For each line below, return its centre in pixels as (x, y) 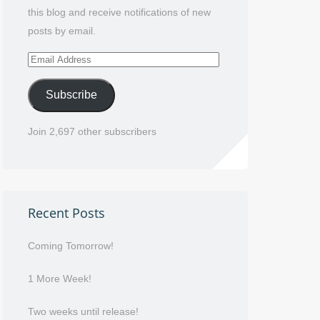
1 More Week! (59, 278)
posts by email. (61, 30)
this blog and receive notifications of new (119, 12)
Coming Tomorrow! (70, 245)
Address (45, 77)
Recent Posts (66, 212)
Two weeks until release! (83, 311)
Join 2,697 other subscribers (92, 131)
